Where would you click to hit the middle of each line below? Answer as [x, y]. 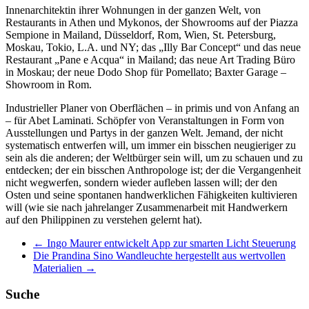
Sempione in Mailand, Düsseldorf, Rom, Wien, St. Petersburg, [141, 34]
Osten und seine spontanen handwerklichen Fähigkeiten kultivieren [151, 195]
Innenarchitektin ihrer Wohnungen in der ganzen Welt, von [133, 10]
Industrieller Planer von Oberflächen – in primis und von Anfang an [152, 108]
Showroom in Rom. [49, 84]
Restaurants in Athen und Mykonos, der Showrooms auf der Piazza [152, 22]
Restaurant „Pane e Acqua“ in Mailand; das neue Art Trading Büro [150, 59]
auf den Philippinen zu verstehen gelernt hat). [104, 219]
